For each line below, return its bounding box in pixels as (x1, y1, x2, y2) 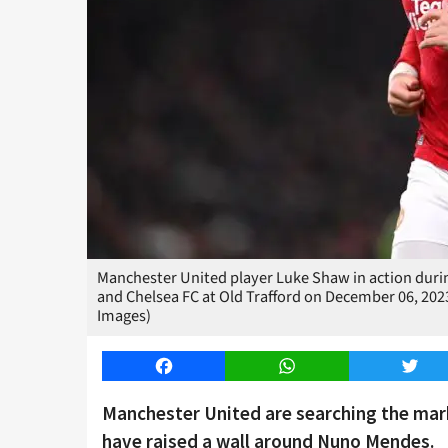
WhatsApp (286, 355, 356, 377)
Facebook (163, 355, 229, 377)
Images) (97, 304, 151, 328)
